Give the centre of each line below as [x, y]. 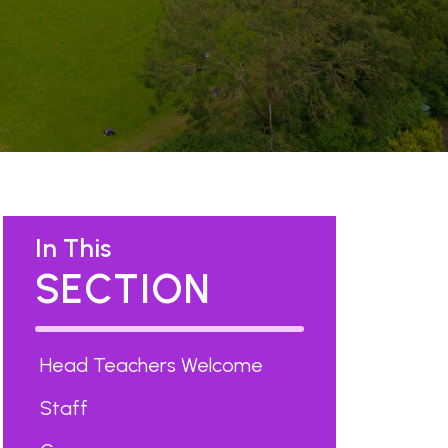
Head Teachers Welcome [151, 365]
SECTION [122, 289]
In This [72, 248]
